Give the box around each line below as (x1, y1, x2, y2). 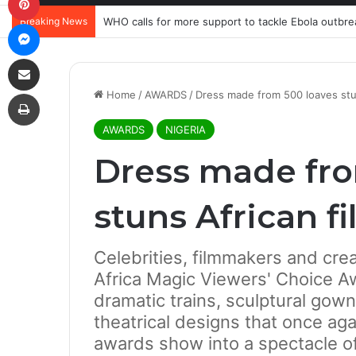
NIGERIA (165, 123, 206, 136)
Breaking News (20, 15, 87, 27)
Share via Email (39, 52, 64, 64)
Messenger (39, 17, 95, 29)
